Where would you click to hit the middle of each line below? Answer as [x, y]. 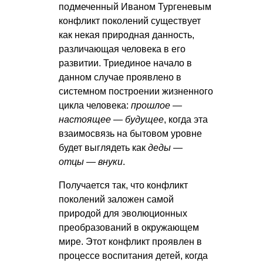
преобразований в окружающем [129, 228]
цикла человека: [95, 106]
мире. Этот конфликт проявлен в [130, 242]
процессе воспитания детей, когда [133, 256]
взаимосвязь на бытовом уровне [130, 134]
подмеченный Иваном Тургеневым [135, 7]
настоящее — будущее [111, 120]
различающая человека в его [122, 49]
